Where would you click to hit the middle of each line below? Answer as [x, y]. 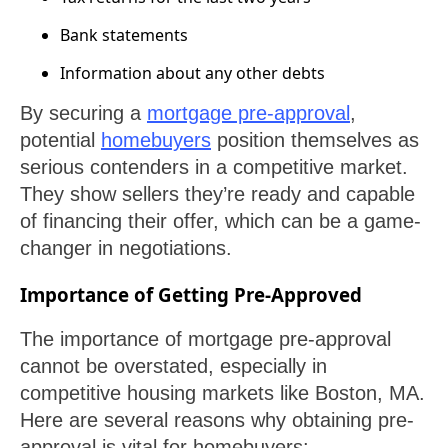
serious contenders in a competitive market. [214, 167]
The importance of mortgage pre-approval [205, 338]
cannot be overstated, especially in [173, 365]
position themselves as [315, 140]
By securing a [83, 113]
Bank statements [124, 35]
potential [60, 140]
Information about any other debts [192, 73]
